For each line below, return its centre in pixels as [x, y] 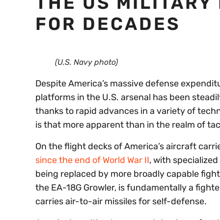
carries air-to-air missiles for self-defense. [121, 202]
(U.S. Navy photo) [86, 62]
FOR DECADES [108, 24]
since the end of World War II [92, 160]
